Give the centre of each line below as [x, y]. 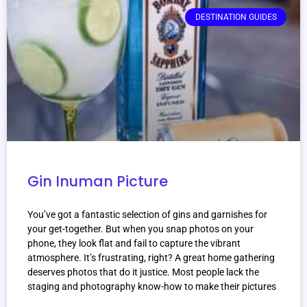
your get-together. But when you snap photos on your [140, 229]
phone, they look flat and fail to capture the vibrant [134, 244]
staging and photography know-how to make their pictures [152, 287]
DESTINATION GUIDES [236, 17]
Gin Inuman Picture [98, 182]
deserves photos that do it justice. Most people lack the [143, 272]
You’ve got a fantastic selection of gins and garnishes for [147, 215]
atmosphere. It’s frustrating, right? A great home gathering [151, 258]
